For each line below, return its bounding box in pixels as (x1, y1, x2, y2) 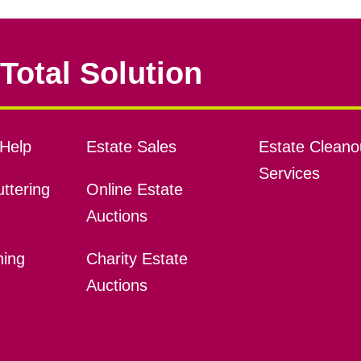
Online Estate (85, 180, 183, 198)
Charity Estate (85, 249, 188, 268)
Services (258, 164, 320, 182)
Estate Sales (85, 137, 176, 156)
